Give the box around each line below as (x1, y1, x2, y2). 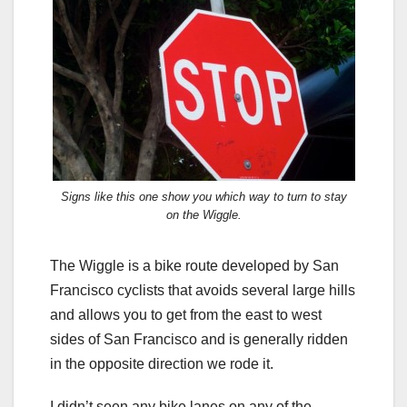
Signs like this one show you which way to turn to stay (60, 190, 347, 204)
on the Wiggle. (165, 208, 242, 223)
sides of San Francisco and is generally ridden (50, 332, 348, 348)
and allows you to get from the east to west (50, 307, 322, 323)
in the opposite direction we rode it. (50, 356, 273, 372)
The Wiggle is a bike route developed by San (50, 258, 339, 274)
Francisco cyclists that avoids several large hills (50, 283, 355, 299)
